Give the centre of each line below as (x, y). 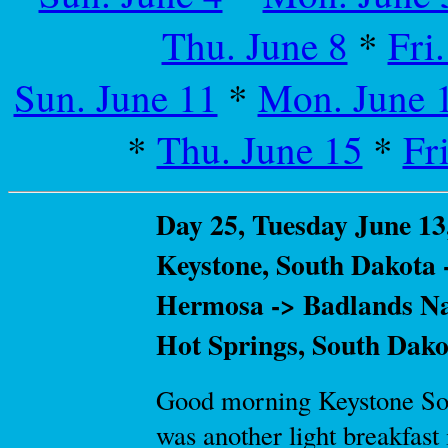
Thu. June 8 (254, 45)
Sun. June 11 (115, 97)
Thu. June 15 (259, 149)
